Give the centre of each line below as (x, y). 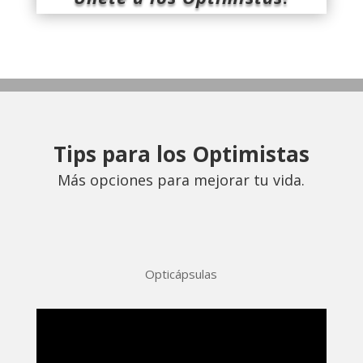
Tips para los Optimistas (181, 154)
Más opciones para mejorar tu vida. (181, 180)
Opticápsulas (181, 274)
